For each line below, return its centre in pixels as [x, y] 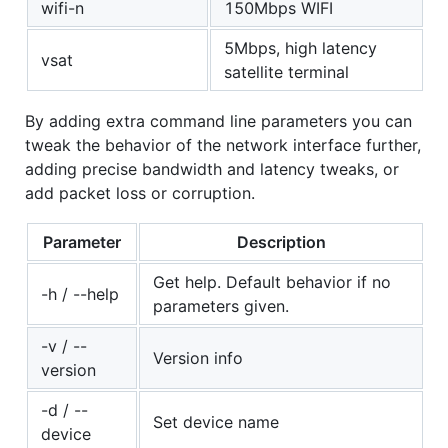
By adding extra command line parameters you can [218, 121]
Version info [198, 358]
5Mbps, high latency [300, 48]
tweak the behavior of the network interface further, [223, 145]
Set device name [216, 422]
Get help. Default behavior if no [272, 282]
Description [281, 242]
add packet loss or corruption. [140, 193]
